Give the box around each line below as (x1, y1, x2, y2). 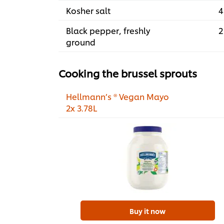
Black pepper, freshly (66, 24, 150, 36)
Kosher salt (66, 4, 110, 16)
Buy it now (129, 206, 166, 216)
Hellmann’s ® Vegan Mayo (66, 90, 169, 102)
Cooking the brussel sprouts (58, 66, 197, 80)
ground (66, 36, 95, 48)
